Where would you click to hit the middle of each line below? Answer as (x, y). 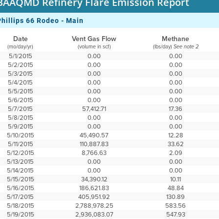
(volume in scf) (94, 46)
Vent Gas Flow (94, 39)
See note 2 (186, 47)
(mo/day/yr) (21, 46)
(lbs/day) (163, 46)
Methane (176, 39)
